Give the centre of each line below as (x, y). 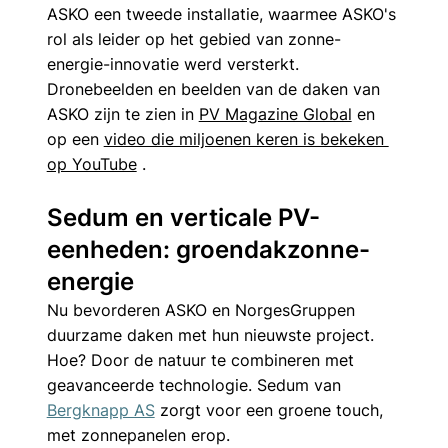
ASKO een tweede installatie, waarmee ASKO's (223, 13)
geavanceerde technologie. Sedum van (196, 384)
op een (75, 138)
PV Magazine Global (275, 113)
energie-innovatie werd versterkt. (175, 63)
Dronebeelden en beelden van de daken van (215, 88)
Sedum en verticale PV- (183, 217)
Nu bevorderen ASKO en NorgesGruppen (203, 309)
